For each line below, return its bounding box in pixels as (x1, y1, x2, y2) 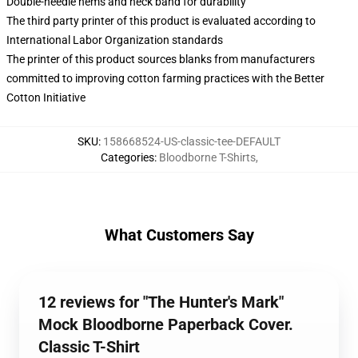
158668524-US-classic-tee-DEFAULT (103, 135, 280, 148)
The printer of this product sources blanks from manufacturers (6, 53, 315, 66)
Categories (100, 151, 154, 164)
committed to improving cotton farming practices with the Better (6, 72, 324, 85)
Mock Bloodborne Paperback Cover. (38, 315, 293, 334)
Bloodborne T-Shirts (158, 151, 256, 164)
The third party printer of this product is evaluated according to (6, 14, 316, 27)
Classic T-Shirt (38, 337, 140, 356)
